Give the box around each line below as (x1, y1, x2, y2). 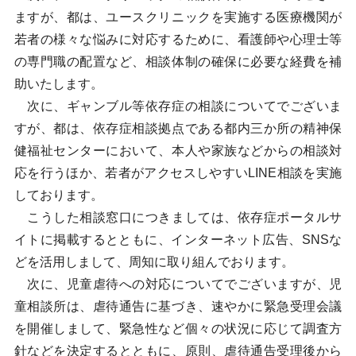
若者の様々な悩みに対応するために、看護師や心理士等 (14, 33, 342, 46)
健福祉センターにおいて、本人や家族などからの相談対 (14, 144, 342, 157)
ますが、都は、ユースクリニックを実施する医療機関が (14, 10, 342, 24)
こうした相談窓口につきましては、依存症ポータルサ (14, 211, 342, 224)
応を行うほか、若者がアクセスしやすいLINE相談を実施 (14, 166, 342, 180)
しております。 (14, 188, 103, 202)
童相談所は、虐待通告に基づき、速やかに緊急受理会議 (14, 300, 342, 313)
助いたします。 (14, 77, 103, 91)
